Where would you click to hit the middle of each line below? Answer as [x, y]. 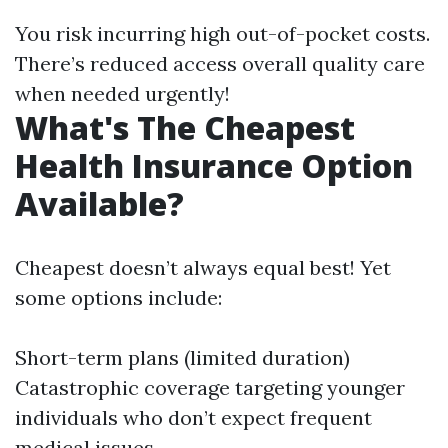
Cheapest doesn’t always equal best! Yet [203, 267]
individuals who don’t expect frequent [193, 417]
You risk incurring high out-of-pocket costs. [222, 33]
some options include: [118, 297]
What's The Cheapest [185, 127]
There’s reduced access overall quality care [220, 63]
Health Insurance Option [214, 165]
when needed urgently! [122, 93]
